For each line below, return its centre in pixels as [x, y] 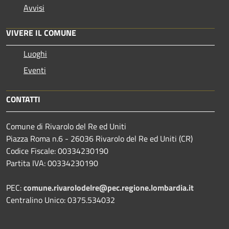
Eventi [35, 70]
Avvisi [34, 7]
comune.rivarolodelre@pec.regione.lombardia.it [109, 187]
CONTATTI [23, 99]
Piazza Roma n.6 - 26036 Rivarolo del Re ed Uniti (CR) [100, 138]
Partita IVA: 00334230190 [52, 163]
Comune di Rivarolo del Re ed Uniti [66, 126]
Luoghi [35, 53]
